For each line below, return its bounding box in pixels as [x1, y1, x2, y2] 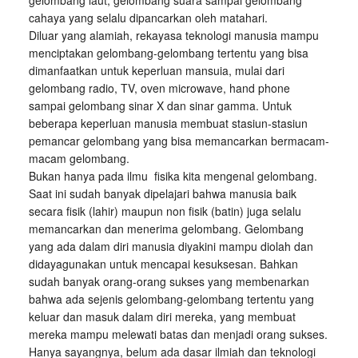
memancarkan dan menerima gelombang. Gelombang [28, 221, 304, 237]
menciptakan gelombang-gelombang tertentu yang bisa [28, 45, 308, 61]
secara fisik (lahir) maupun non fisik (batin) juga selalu [28, 203, 301, 219]
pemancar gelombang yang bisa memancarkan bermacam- [28, 133, 329, 149]
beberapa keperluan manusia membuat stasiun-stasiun [28, 115, 308, 131]
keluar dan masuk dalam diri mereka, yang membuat [28, 308, 296, 324]
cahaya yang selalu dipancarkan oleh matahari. [28, 10, 268, 26]
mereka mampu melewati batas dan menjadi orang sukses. [28, 326, 328, 342]
